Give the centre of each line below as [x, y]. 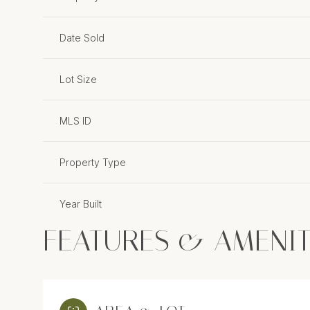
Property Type [93, 162]
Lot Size [78, 79]
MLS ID [75, 120]
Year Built [81, 203]
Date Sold [82, 37]
